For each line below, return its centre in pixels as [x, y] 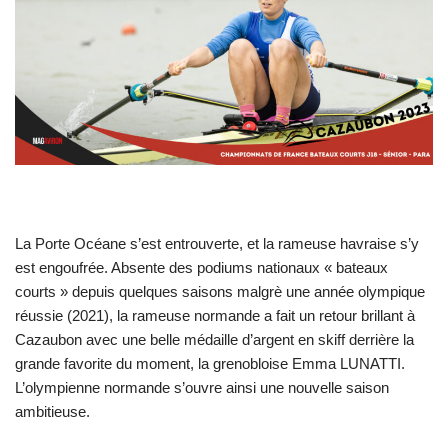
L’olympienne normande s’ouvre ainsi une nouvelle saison [202, 387]
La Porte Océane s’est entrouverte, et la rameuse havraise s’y [217, 243]
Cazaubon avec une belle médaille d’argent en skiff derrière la [214, 339]
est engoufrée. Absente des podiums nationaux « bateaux [201, 267]
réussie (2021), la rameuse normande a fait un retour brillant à [215, 315]
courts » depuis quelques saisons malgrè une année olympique [220, 291]
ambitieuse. [52, 411]
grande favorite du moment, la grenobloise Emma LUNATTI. [210, 363]
